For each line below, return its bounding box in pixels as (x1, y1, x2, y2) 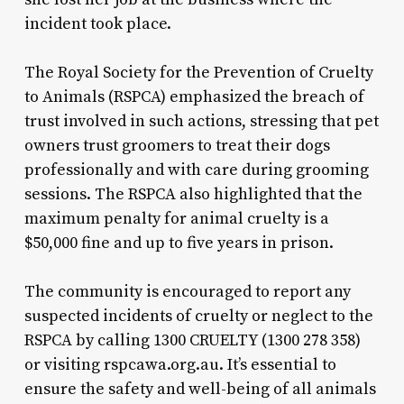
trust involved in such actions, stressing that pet (23, 110, 379, 132)
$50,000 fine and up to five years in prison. (23, 232, 334, 253)
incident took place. (23, 13, 171, 34)
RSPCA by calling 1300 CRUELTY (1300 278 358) (23, 329, 361, 351)
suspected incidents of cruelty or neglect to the (23, 305, 373, 326)
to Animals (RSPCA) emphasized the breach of (23, 86, 364, 107)
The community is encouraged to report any (23, 280, 351, 302)
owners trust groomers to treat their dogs (23, 134, 330, 156)
